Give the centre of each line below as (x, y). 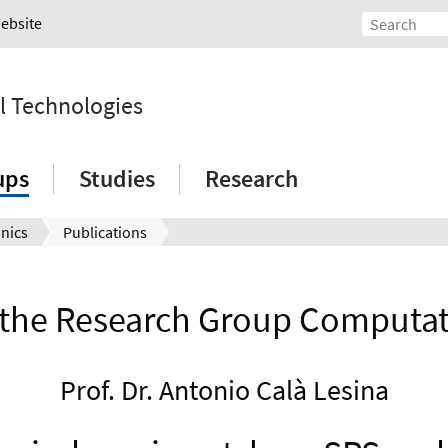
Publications (105, 232)
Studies (117, 179)
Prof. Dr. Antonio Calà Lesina (224, 390)
